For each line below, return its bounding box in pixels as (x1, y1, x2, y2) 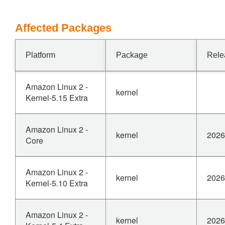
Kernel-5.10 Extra (26, 177, 88, 189)
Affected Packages (15, 22, 111, 34)
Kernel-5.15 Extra (26, 92, 88, 103)
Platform (26, 51, 55, 59)
